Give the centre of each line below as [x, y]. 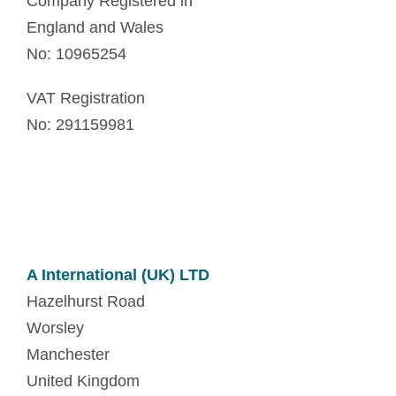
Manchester [68, 354]
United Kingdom [83, 381]
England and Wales [95, 27]
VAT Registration [86, 98]
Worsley [55, 328]
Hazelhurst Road [86, 301]
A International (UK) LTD [118, 275]
